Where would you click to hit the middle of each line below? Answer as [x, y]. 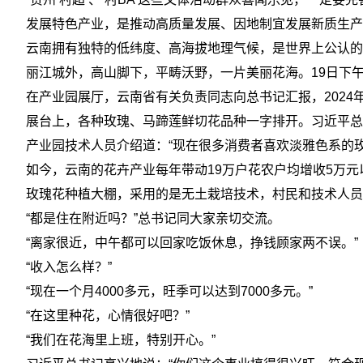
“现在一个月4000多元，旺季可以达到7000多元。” [169, 291]
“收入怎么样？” [69, 267]
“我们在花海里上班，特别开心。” [121, 340]
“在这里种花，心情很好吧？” [108, 316]
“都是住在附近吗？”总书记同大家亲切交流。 [153, 218]
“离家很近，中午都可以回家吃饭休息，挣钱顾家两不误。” [192, 243]
